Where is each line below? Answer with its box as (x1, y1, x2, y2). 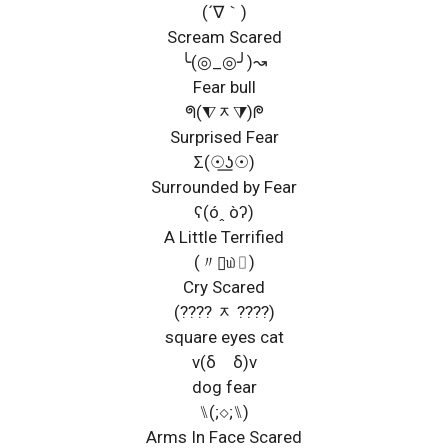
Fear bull (192, 76, 256, 97)
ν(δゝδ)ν (191, 351, 257, 372)
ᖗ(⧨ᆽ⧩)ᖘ (184, 101, 264, 122)
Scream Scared (166, 26, 282, 47)
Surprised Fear (169, 126, 279, 147)
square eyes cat (164, 326, 284, 347)
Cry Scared (183, 276, 265, 297)
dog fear (191, 376, 257, 397)
